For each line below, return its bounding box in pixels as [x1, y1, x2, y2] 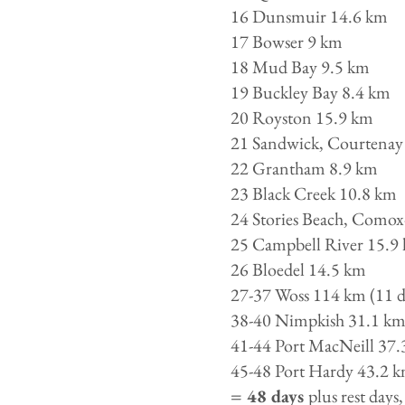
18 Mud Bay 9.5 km [231, 55, 370, 79]
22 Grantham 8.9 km [231, 156, 378, 180]
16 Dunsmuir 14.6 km [231, 5, 388, 28]
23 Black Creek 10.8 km [231, 182, 397, 205]
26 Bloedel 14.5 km [231, 258, 366, 281]
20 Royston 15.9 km [231, 106, 373, 129]
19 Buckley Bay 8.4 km [231, 80, 391, 104]
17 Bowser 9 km [231, 30, 343, 53]
